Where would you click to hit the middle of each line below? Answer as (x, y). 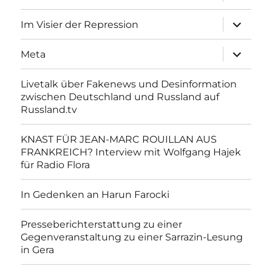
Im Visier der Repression (80, 24)
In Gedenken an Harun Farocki (95, 194)
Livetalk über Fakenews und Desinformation (129, 84)
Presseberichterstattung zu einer (102, 224)
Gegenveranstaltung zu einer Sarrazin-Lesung (132, 237)
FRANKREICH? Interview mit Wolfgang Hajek (131, 152)
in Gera (38, 250)
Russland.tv (49, 109)
